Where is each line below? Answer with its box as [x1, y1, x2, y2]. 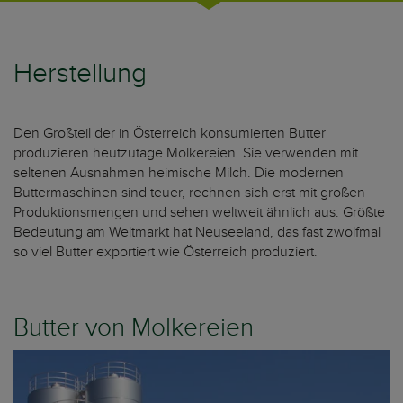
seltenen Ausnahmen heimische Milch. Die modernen [13, 164, 344, 182]
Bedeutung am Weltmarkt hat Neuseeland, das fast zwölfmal [13, 223, 381, 241]
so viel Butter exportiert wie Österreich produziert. [13, 243, 321, 261]
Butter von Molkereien [13, 313, 254, 343]
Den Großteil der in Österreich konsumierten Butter [13, 124, 326, 142]
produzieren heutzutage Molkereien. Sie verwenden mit [13, 144, 358, 162]
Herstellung [13, 58, 147, 90]
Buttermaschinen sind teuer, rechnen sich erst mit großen [13, 184, 365, 201]
